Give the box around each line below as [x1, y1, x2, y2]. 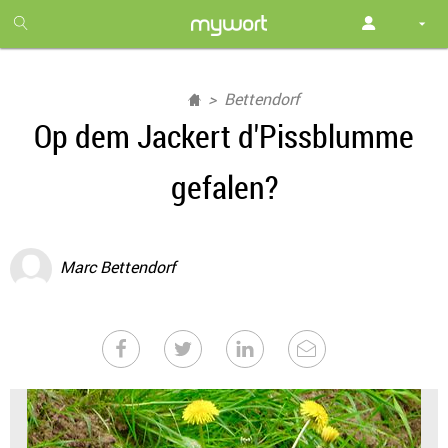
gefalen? [170, 165, 278, 208]
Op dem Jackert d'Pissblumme [34, 114, 414, 157]
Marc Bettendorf [60, 256, 176, 279]
